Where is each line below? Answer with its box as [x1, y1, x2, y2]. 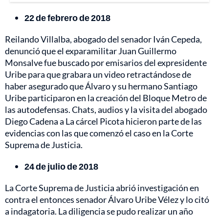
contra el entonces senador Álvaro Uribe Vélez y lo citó [5, 194, 209, 205]
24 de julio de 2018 [24, 160, 98, 172]
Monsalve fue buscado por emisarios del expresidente [5, 57, 207, 68]
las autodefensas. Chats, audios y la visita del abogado [5, 104, 207, 115]
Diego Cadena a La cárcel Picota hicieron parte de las [5, 115, 202, 127]
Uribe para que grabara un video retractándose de [5, 68, 191, 80]
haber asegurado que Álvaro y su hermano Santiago [5, 80, 197, 91]
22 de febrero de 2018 [24, 12, 110, 23]
